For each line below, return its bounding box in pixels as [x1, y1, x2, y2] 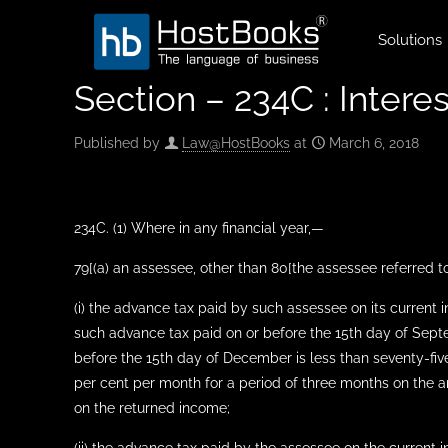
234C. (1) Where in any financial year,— [74, 220, 325, 236]
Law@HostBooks [182, 135, 290, 151]
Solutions [378, 31, 442, 49]
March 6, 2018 [329, 135, 419, 151]
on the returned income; [74, 400, 231, 416]
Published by [74, 135, 160, 151]
